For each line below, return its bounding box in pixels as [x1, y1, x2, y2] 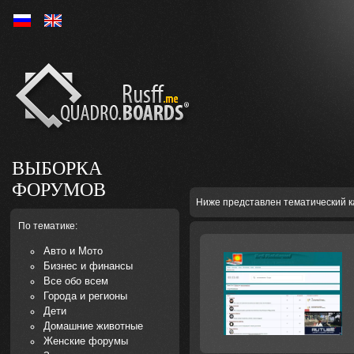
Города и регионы [43, 290, 128, 302]
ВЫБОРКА [12, 158, 102, 179]
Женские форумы [43, 335, 129, 347]
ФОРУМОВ [12, 179, 106, 200]
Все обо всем [43, 275, 109, 287]
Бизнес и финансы [43, 260, 134, 272]
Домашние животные [43, 320, 144, 332]
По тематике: [18, 220, 78, 232]
